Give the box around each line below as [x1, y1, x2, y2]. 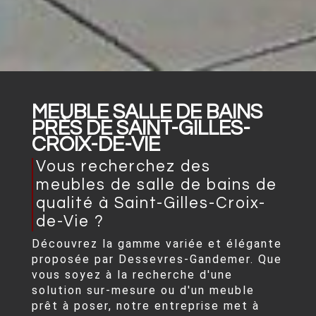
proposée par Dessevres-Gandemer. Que [32, 253, 283, 267]
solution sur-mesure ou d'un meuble [32, 284, 255, 298]
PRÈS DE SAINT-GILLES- [32, 117, 251, 139]
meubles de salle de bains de [36, 176, 277, 193]
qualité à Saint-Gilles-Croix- [36, 195, 266, 212]
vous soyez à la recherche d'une [32, 268, 233, 282]
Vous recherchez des [36, 158, 211, 175]
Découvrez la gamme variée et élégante [32, 237, 283, 251]
